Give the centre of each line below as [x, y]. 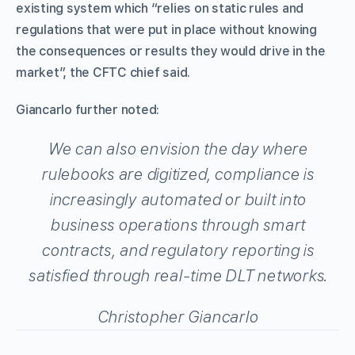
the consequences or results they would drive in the [171, 51]
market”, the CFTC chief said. [103, 72]
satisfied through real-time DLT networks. [177, 275]
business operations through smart [177, 225]
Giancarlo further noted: [88, 109]
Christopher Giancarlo [177, 317]
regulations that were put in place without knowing [167, 29]
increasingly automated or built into [177, 199]
